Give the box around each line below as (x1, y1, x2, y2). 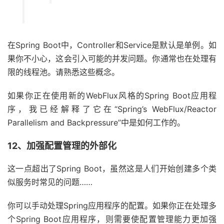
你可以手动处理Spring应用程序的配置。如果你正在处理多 (7, 200, 216, 210)
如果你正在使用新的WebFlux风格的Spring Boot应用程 (7, 90, 216, 100)
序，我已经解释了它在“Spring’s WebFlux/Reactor (7, 104, 216, 114)
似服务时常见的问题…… (7, 177, 92, 187)
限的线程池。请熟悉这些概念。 (7, 67, 119, 77)
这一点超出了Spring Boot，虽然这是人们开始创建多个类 (7, 163, 216, 173)
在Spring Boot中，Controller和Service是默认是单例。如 (7, 40, 216, 50)
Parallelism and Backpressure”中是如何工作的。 (7, 117, 185, 127)
